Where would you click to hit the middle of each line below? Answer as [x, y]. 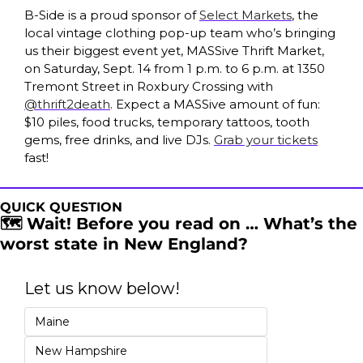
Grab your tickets [266, 139]
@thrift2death [67, 104]
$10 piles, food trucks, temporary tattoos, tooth [167, 122]
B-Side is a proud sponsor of [112, 15]
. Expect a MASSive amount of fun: [215, 104]
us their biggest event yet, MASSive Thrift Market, [174, 50]
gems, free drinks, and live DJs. [119, 139]
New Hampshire [81, 350]
